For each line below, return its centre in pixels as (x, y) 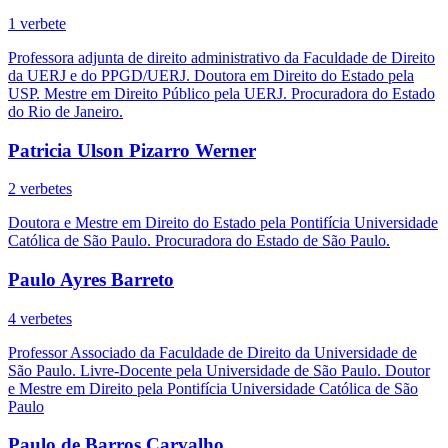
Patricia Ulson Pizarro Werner (132, 150)
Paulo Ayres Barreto (91, 279)
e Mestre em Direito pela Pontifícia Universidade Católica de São (213, 388)
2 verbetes (40, 189)
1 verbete (37, 23)
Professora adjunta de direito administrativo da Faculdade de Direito (221, 57)
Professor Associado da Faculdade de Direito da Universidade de (212, 352)
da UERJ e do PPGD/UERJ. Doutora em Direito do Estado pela (211, 75)
